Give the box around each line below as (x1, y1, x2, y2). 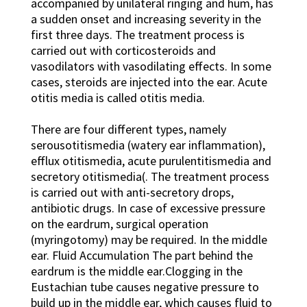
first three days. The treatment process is (30, 27, 245, 43)
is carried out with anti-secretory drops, (30, 184, 234, 201)
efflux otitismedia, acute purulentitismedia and (30, 153, 271, 169)
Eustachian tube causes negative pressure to (30, 279, 259, 295)
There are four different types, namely (30, 121, 226, 138)
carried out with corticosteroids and (30, 42, 216, 59)
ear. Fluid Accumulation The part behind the (30, 247, 253, 264)
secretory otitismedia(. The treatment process (30, 169, 269, 185)
